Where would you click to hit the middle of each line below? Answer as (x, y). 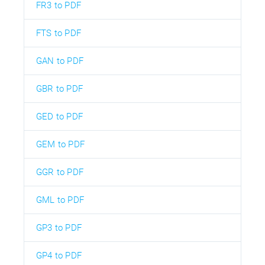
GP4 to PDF (59, 256)
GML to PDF (60, 200)
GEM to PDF (60, 145)
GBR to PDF (59, 89)
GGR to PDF (60, 172)
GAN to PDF (60, 61)
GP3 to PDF (59, 228)
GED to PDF (59, 117)
